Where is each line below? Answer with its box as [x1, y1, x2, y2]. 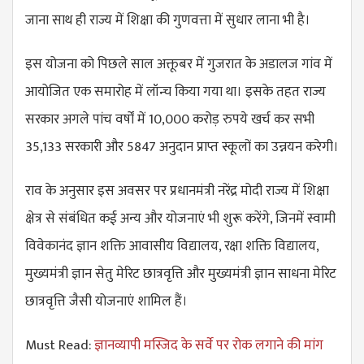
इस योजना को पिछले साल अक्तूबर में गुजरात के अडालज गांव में [25, 52, 332, 76]
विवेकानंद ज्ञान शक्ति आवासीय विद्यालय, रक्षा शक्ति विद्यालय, [25, 234, 318, 258]
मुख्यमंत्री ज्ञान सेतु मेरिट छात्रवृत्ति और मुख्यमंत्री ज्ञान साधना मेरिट [25, 262, 336, 285]
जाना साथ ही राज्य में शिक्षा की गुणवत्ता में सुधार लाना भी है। [25, 8, 310, 32]
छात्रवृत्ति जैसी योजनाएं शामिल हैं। [25, 289, 188, 313]
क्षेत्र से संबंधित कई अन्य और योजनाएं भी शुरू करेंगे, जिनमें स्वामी [25, 206, 336, 230]
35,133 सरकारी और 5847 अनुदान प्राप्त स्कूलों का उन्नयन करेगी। [25, 135, 339, 158]
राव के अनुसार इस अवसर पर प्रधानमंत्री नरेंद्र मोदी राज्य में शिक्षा [25, 179, 329, 202]
